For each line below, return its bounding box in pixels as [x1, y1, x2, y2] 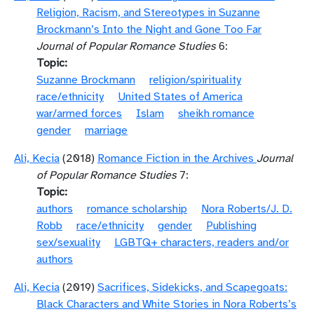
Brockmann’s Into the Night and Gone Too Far [36, 22, 261, 36]
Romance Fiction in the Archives [97, 151, 254, 165]
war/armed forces [36, 107, 122, 121]
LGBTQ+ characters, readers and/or [114, 235, 289, 250]
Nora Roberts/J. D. [201, 202, 292, 216]
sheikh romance [178, 107, 254, 121]
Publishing [206, 219, 257, 233]
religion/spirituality [149, 73, 241, 87]
